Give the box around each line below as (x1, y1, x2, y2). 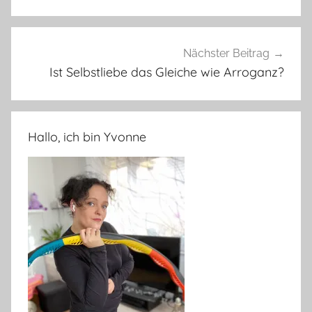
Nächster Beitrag (183, 47, 270, 61)
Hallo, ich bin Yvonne (28, 128, 146, 145)
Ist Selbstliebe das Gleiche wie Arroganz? (49, 64, 284, 81)
